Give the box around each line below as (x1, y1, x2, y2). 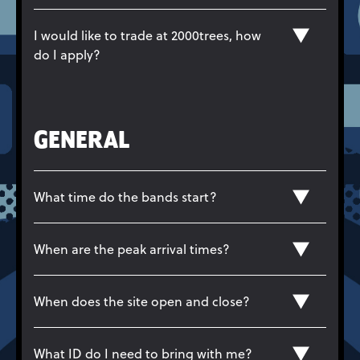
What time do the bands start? (34, 187, 217, 206)
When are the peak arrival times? (34, 239, 230, 258)
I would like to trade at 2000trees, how (34, 26, 261, 44)
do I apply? (34, 45, 100, 63)
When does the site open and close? (34, 292, 250, 310)
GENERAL (34, 128, 129, 154)
